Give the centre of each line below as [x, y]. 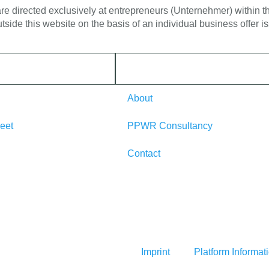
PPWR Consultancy [170, 125]
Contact [144, 153]
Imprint [156, 252]
